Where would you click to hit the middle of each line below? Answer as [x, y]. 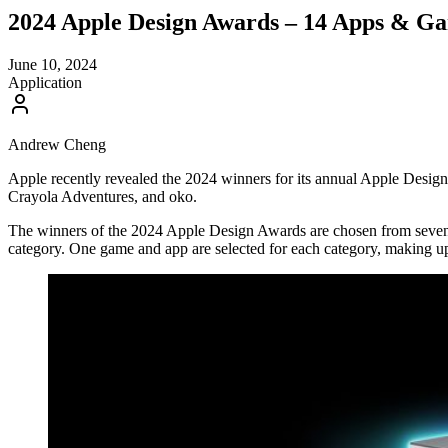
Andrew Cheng [57, 144]
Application [45, 82]
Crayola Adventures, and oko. [102, 196]
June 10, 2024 [52, 64]
